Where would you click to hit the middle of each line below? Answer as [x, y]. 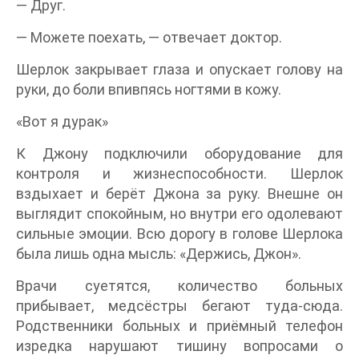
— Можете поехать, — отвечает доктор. [149, 37]
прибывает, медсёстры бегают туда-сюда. [179, 306]
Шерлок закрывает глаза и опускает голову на [179, 69]
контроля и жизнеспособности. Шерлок [179, 173]
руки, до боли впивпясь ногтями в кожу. [149, 89]
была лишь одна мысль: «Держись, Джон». [159, 254]
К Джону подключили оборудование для [179, 153]
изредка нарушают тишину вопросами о [179, 346]
